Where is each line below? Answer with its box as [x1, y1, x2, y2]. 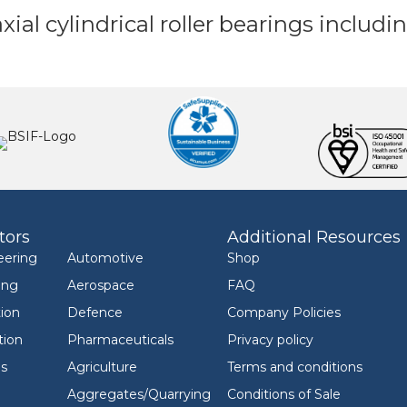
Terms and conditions [227, 358, 363, 375]
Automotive [67, 249, 144, 266]
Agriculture [67, 358, 138, 375]
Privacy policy [227, 331, 314, 348]
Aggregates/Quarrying [67, 385, 212, 402]
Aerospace [67, 276, 135, 293]
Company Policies [227, 303, 342, 321]
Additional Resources [227, 226, 402, 247]
